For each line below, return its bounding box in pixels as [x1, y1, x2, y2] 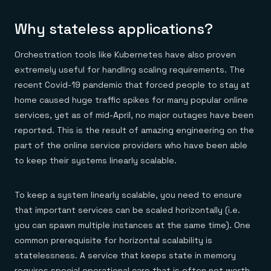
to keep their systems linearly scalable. [15, 155, 177, 166]
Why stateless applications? [15, 19, 213, 38]
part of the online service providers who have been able [15, 140, 247, 151]
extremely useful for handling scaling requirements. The [15, 64, 245, 75]
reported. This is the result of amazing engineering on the [15, 125, 254, 135]
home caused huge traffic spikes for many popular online [15, 94, 248, 105]
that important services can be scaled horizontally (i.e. [15, 204, 240, 215]
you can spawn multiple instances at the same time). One [15, 220, 250, 230]
